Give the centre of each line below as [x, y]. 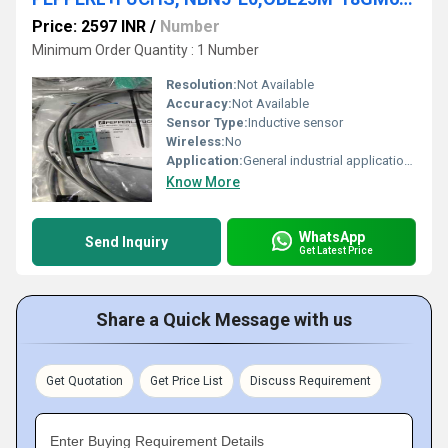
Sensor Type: [207, 122]
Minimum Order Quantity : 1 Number [145, 50]
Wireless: [195, 141]
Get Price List [186, 381]
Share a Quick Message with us [224, 319]
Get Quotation [84, 381]
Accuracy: [199, 103]
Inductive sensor [295, 122]
